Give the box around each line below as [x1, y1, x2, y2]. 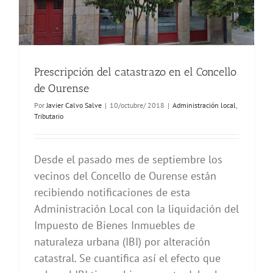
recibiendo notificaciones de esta [34, 185, 190, 200]
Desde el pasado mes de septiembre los [34, 152, 222, 167]
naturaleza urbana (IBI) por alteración [34, 235, 210, 249]
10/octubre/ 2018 [110, 101, 165, 110]
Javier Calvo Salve [46, 101, 102, 110]
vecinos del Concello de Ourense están [34, 169, 216, 183]
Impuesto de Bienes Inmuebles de [34, 218, 195, 233]
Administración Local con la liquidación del [34, 202, 239, 216]
